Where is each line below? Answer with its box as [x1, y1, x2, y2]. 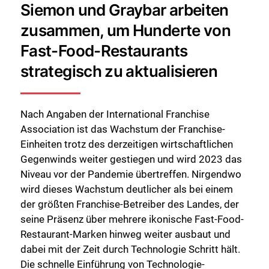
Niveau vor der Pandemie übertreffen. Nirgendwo [20, 168, 241, 181]
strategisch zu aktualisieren [20, 61, 218, 80]
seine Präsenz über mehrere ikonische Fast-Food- [20, 213, 244, 226]
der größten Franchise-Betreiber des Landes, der [20, 198, 239, 211]
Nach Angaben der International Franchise [20, 108, 210, 121]
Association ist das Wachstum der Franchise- [20, 123, 225, 136]
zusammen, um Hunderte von [20, 20, 231, 40]
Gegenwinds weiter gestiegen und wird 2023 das [20, 153, 242, 166]
